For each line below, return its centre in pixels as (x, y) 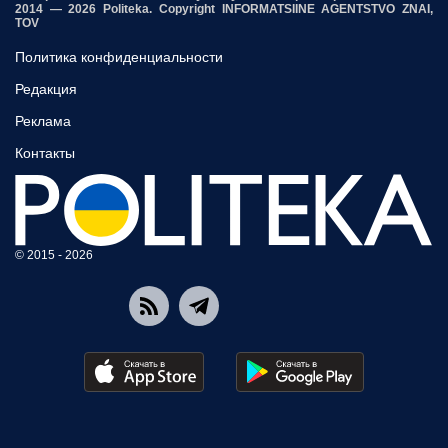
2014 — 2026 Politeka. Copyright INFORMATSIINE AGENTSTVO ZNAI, (224, 9)
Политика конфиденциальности (119, 57)
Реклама (43, 121)
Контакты (45, 153)
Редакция (46, 89)
